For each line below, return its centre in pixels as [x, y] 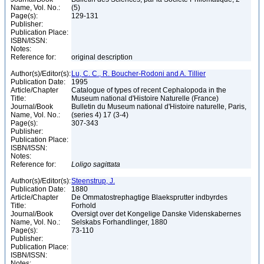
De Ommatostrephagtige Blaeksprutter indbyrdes [149, 197]
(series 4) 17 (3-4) [101, 115]
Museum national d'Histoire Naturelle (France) [146, 98]
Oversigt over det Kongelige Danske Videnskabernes [156, 214]
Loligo [81, 164]
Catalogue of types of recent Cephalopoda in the [149, 90]
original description [103, 57]
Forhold [85, 206]
